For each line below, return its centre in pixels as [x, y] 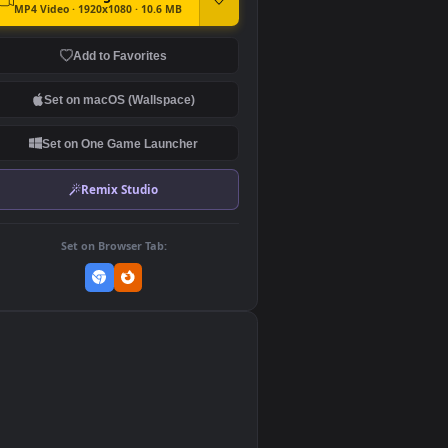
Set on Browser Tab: [225, 322]
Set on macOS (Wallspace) [232, 160]
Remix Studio [232, 259]
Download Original [182, 44]
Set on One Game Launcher [232, 208]
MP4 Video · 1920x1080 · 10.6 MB [208, 60]
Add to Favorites [233, 111]
